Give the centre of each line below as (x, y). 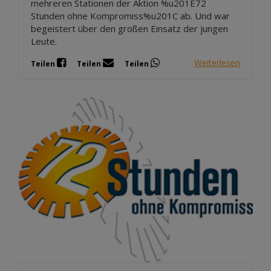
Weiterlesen (217, 63)
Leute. (44, 41)
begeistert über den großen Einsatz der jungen (129, 28)
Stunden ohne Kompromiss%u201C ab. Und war (130, 15)
